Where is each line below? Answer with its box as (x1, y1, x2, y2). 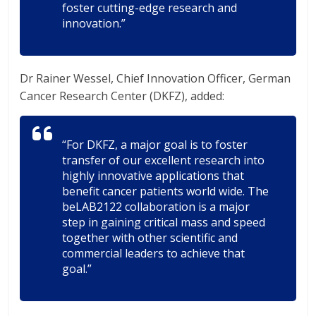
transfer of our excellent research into (62, 152, 265, 168)
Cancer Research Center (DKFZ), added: (20, 88, 225, 104)
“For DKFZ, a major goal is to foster (62, 137, 248, 152)
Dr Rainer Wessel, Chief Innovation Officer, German (20, 71, 291, 86)
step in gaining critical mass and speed (62, 214, 266, 230)
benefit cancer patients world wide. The (62, 183, 269, 199)
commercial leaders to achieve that (62, 245, 245, 261)
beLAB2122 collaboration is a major (62, 199, 250, 214)
